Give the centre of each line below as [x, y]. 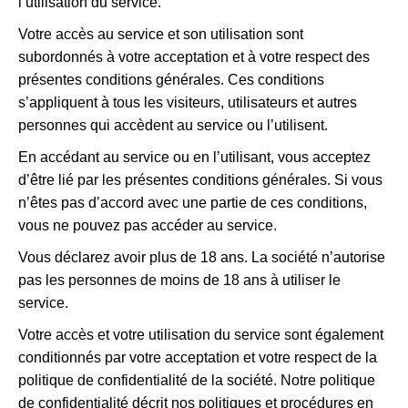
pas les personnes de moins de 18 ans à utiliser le [179, 280]
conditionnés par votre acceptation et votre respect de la [198, 357]
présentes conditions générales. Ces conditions [171, 80]
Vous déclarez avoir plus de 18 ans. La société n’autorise [202, 257]
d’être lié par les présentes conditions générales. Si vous [200, 180]
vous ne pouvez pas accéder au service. [148, 225]
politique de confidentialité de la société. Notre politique [197, 380]
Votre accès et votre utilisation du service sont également [201, 335]
